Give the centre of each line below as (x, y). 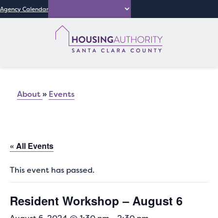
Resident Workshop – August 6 (96, 200)
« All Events (32, 146)
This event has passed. (52, 170)
